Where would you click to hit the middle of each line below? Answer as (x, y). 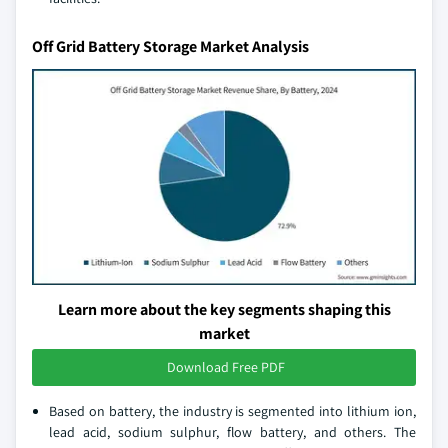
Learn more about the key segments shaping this (224, 309)
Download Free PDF (226, 367)
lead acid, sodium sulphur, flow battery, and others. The (232, 432)
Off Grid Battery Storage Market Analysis (170, 46)
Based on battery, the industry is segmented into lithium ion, (232, 411)
